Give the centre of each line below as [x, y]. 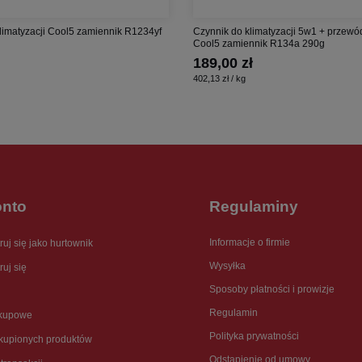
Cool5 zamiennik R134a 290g [259, 43]
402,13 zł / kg [219, 78]
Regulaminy [254, 206]
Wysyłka [227, 265]
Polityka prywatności [254, 336]
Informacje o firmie [250, 242]
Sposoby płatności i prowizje [272, 289]
